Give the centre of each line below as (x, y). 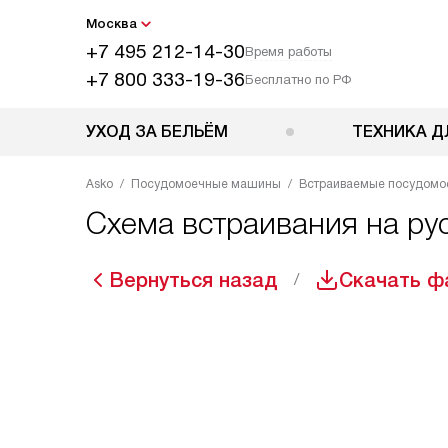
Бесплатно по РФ (298, 79)
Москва (111, 23)
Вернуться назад (194, 280)
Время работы (288, 51)
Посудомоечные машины (206, 184)
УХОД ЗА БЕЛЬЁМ (157, 131)
